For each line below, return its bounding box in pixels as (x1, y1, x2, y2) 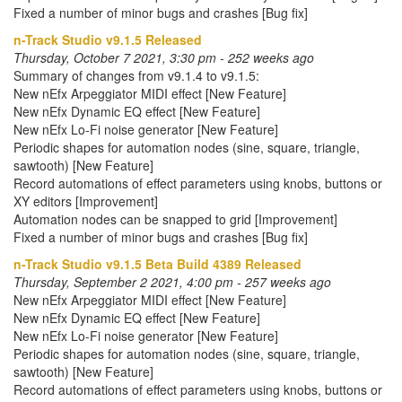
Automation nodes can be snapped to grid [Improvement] (13, 210, 337, 228)
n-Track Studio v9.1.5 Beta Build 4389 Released (13, 255, 301, 273)
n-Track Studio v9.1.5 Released (13, 31, 202, 48)
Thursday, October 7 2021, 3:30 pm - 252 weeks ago (13, 48, 314, 66)
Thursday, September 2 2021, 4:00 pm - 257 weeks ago (13, 273, 331, 291)
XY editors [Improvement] (13, 192, 158, 210)
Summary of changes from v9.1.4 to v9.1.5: (13, 66, 259, 84)
